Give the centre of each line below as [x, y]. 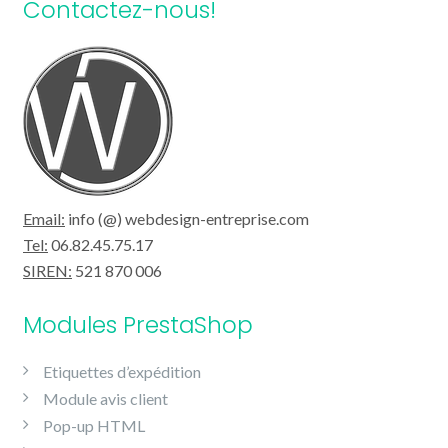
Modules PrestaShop [138, 325]
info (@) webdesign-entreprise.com [187, 218]
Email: [44, 218]
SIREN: [47, 270]
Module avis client [105, 398]
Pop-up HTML [94, 425]
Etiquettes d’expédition [122, 371]
